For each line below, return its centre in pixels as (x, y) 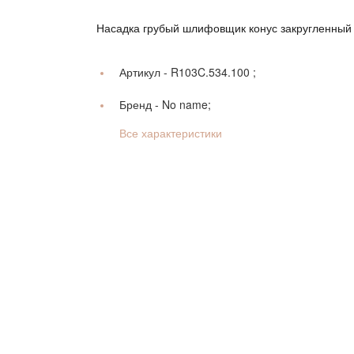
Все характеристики (171, 132)
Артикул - (145, 72)
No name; (186, 104)
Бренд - (141, 104)
